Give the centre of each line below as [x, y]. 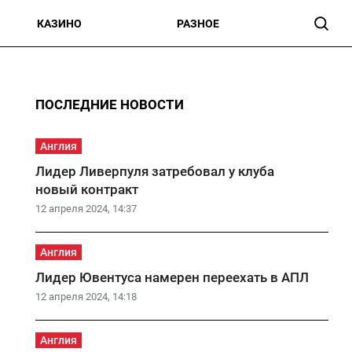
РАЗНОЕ [198, 24]
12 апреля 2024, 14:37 [86, 209]
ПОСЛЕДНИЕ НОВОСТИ [109, 104]
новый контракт [86, 189]
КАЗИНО [59, 24]
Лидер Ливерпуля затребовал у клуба [154, 171]
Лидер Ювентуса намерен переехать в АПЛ [172, 277]
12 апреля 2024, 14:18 [86, 297]
